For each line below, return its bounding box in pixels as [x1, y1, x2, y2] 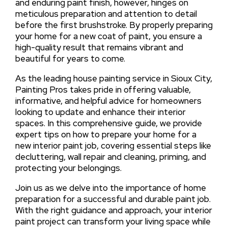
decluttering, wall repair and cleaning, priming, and [15, 151, 206, 162]
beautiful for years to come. [15, 52, 125, 64]
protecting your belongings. [15, 162, 122, 174]
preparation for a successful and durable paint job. [15, 193, 211, 205]
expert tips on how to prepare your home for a [15, 128, 196, 140]
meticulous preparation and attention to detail [15, 8, 197, 19]
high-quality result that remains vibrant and [15, 41, 183, 53]
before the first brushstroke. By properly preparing [15, 19, 213, 31]
